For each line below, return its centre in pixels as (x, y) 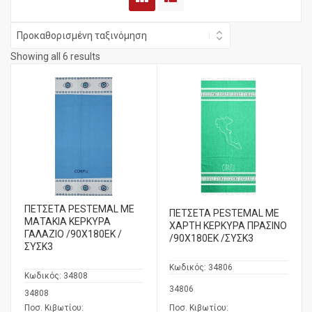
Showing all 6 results (55, 57)
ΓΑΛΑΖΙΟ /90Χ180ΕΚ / (73, 234)
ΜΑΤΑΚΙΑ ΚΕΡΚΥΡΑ (68, 222)
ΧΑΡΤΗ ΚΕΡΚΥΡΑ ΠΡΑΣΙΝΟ (228, 226)
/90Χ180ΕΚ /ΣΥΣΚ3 (211, 239)
